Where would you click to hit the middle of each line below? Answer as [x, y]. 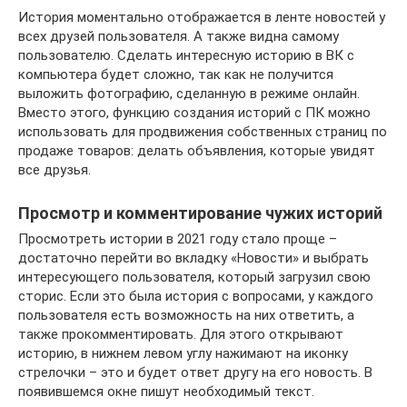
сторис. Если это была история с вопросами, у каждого [196, 297]
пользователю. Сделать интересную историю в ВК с [186, 56]
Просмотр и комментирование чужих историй [200, 213]
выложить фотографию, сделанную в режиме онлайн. [189, 94]
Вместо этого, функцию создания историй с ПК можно [194, 113]
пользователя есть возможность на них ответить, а [186, 316]
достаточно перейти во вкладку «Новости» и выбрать [194, 258]
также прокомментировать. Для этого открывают [181, 335]
